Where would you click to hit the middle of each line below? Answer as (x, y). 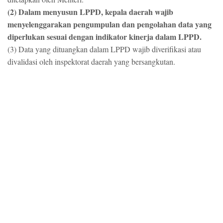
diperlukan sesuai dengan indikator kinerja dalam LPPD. (106, 36)
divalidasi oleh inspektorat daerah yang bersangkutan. (93, 61)
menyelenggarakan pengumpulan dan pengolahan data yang (110, 24)
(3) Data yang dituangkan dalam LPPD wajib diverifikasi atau (104, 49)
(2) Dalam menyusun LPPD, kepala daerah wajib (90, 11)
